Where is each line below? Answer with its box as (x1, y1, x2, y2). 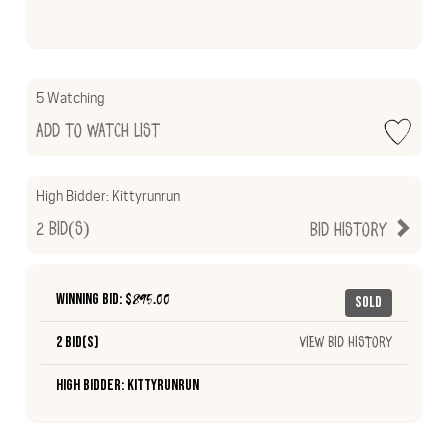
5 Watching (36, 90, 106, 107)
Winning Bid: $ (56, 290, 133, 310)
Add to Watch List (36, 122, 161, 142)
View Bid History (298, 335, 392, 352)
